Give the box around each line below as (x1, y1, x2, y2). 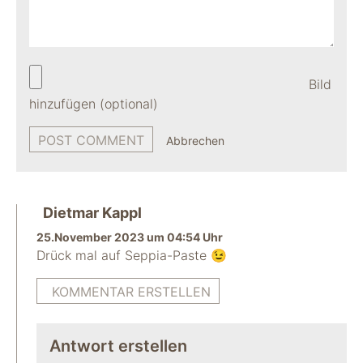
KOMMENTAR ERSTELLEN (52, 284, 211, 300)
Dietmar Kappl (43, 204, 142, 221)
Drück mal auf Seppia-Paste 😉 (36, 247, 227, 263)
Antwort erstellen (49, 336, 187, 356)
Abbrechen (166, 134, 224, 147)
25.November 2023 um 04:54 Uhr (36, 230, 223, 244)
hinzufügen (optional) (29, 96, 158, 112)
